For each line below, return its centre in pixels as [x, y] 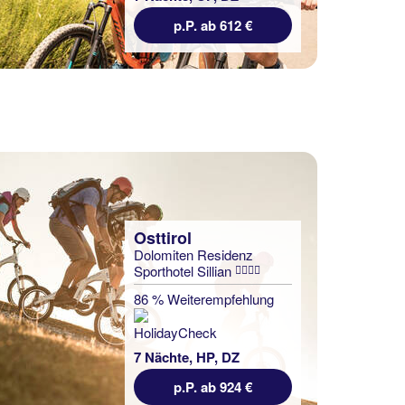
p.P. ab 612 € [213, 25]
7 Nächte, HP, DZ [187, 357]
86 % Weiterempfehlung [204, 299]
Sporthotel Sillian [184, 271]
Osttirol [163, 238]
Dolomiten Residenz [193, 254]
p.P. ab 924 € [213, 387]
